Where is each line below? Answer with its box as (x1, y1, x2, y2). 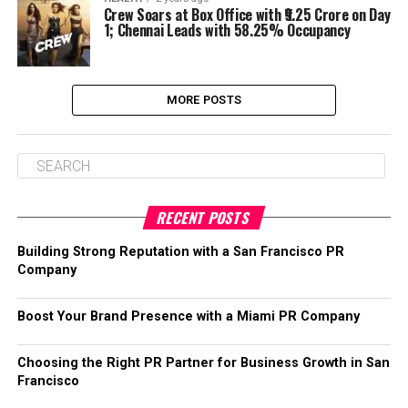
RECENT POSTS (154, 207, 254, 229)
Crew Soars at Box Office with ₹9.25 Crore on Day (103, 4, 391, 25)
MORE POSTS (166, 93, 242, 107)
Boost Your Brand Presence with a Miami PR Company (16, 309, 360, 324)
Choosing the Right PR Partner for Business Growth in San (16, 355, 390, 371)
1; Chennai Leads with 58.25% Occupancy (103, 19, 351, 41)
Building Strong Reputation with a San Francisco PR (16, 244, 344, 260)
